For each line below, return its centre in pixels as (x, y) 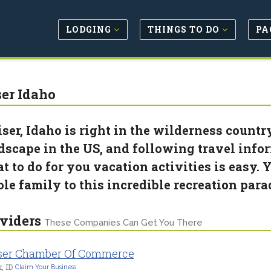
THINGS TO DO (185, 29)
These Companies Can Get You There (123, 223)
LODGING (90, 29)
